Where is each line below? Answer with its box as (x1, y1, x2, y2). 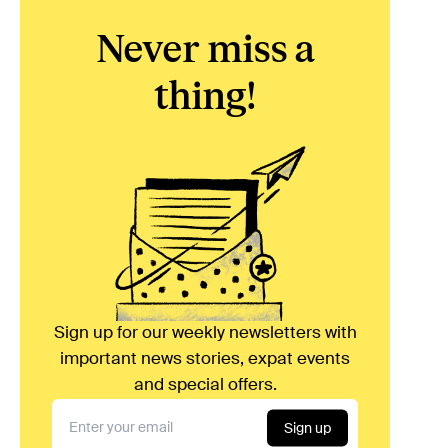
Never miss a (95, 26, 315, 75)
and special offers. (133, 377, 277, 395)
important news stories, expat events (60, 351, 350, 369)
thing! (154, 73, 256, 122)
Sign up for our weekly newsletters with (53, 325, 357, 343)
